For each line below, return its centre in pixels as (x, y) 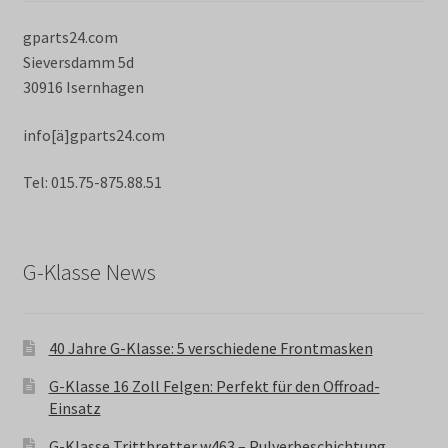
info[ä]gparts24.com (93, 134)
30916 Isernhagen (83, 86)
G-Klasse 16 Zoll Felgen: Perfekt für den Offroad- (214, 385)
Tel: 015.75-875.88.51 (92, 182)
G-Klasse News (89, 272)
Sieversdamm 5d (78, 61)
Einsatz (74, 407)
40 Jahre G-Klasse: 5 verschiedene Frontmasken (210, 347)
